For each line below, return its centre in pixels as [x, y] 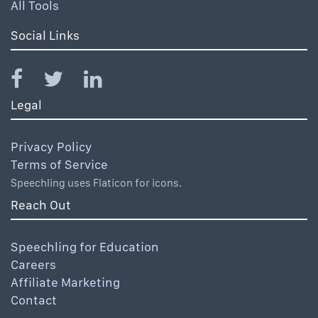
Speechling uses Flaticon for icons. [96, 183]
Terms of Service [59, 165]
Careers [33, 265]
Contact [34, 300]
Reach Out [41, 205]
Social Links [45, 35]
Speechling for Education [85, 247]
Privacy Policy [51, 147]
